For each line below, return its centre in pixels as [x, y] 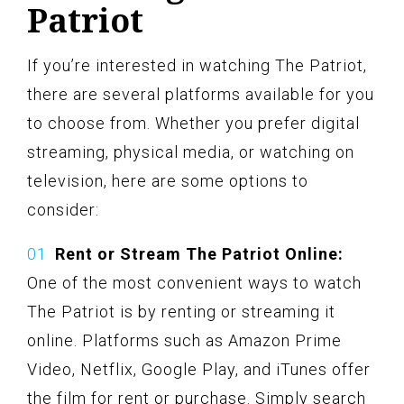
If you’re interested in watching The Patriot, [197, 65]
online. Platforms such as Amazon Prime [184, 340]
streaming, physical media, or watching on [191, 151]
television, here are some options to [168, 180]
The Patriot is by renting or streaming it [181, 311]
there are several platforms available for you [201, 94]
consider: [63, 209]
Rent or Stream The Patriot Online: [199, 253]
